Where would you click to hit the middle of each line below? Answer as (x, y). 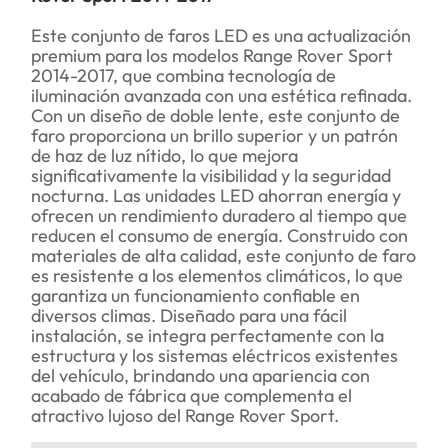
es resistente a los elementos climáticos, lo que (217, 276)
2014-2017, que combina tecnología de (183, 76)
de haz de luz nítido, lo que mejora (164, 156)
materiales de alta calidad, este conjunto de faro (223, 256)
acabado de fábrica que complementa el (191, 396)
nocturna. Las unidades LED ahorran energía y (216, 196)
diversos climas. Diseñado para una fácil (189, 316)
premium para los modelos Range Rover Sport (212, 56)
